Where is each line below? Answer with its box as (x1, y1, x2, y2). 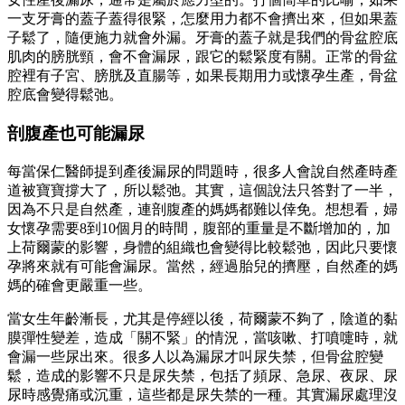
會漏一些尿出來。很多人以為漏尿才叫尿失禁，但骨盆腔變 (7, 348, 383, 364)
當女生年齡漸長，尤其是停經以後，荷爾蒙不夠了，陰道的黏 (7, 310, 398, 326)
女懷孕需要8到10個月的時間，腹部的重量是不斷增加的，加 (7, 220, 391, 236)
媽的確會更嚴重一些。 (7, 277, 152, 293)
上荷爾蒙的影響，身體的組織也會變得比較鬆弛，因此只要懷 (7, 239, 398, 255)
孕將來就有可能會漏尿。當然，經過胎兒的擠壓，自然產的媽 (7, 258, 398, 274)
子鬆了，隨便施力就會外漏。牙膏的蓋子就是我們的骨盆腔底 (7, 30, 398, 46)
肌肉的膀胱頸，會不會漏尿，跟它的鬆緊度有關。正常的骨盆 (7, 49, 398, 65)
